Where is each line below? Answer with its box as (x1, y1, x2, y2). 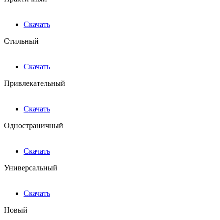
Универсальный (4, 164, 57, 172)
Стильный (4, 37, 39, 46)
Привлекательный (4, 79, 65, 88)
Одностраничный (4, 121, 63, 130)
